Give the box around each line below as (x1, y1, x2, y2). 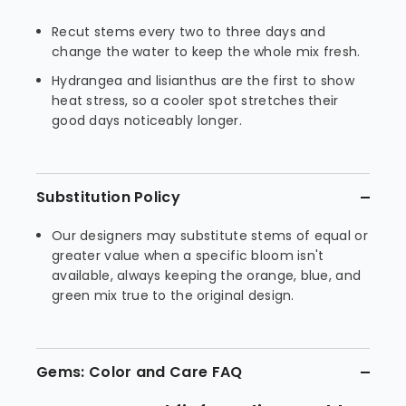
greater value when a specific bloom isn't (52, 246, 324, 265)
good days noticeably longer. (52, 111, 242, 130)
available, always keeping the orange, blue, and (52, 266, 362, 285)
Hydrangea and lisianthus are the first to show (52, 72, 354, 90)
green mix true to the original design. (52, 286, 295, 304)
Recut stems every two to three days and (52, 23, 325, 41)
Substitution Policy (36, 187, 181, 208)
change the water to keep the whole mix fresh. (52, 43, 361, 61)
